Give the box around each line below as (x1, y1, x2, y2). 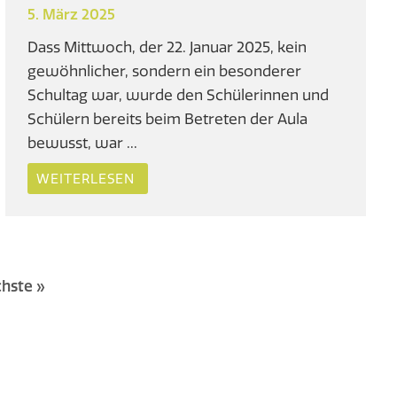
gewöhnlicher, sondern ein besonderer (27, 60, 302, 80)
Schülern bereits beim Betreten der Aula (27, 108, 308, 128)
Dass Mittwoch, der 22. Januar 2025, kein (27, 36, 307, 56)
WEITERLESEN (36, 169, 136, 187)
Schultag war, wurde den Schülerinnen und (27, 84, 330, 104)
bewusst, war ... (27, 132, 138, 152)
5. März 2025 (27, 4, 116, 23)
